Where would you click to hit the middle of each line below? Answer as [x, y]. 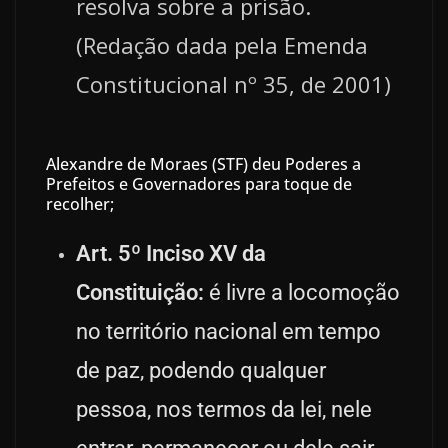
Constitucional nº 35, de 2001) [233, 83]
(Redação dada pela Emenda [222, 44]
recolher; [80, 203]
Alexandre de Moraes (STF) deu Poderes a [203, 163]
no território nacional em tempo [228, 331]
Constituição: [140, 292]
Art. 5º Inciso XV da [171, 253]
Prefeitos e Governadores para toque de [199, 183]
